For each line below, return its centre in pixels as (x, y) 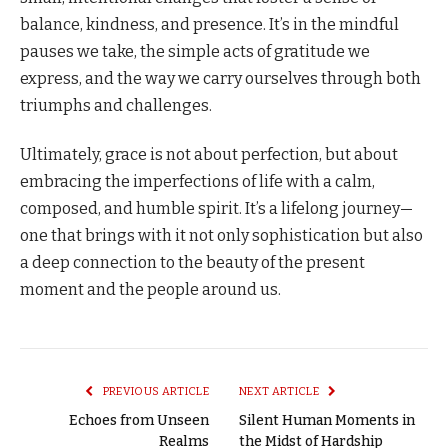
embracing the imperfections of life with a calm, (197, 182)
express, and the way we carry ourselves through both (220, 79)
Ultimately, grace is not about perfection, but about (209, 155)
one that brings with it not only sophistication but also (221, 236)
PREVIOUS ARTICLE (154, 392)
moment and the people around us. (150, 290)
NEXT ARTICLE (280, 392)
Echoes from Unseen (139, 421)
